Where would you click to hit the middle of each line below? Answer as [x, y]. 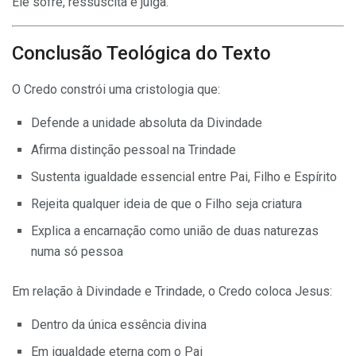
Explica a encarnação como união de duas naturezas [175, 231]
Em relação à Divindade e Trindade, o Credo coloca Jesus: [172, 292]
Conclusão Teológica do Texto [141, 54]
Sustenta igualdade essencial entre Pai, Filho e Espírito [184, 177]
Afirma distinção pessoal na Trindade [133, 150]
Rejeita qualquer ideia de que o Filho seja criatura [166, 204]
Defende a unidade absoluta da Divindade [147, 123]
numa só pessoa [77, 252]
